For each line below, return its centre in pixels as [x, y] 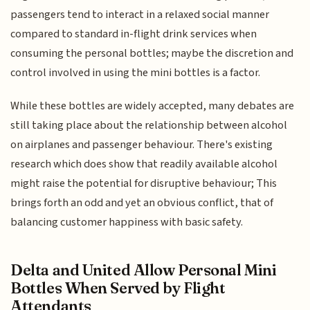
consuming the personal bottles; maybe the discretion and [152, 53]
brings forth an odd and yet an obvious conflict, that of [142, 203]
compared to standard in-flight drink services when [134, 34]
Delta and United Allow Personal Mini [144, 270]
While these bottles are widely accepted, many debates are [153, 106]
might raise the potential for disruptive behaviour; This [144, 184]
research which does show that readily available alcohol [144, 164]
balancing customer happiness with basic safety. [127, 222]
